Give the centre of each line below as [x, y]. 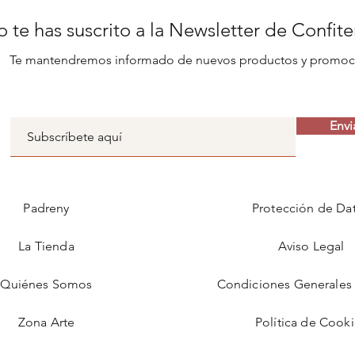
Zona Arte [46, 322]
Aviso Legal [311, 246]
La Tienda [46, 246]
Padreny [46, 208]
